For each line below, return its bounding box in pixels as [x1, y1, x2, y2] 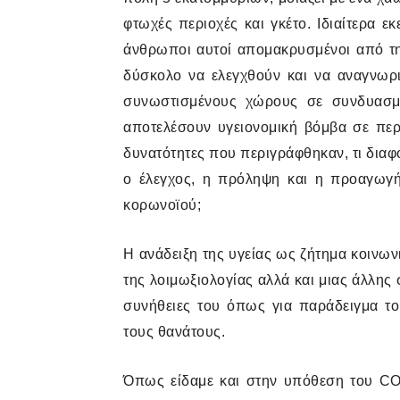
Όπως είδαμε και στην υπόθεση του [123, 373, 379, 388]
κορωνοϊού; [123, 197, 201, 212]
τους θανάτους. [123, 324, 225, 339]
